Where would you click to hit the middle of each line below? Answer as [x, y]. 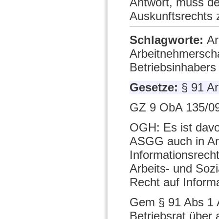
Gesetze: [155, 88]
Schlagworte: [168, 40]
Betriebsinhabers [173, 67]
